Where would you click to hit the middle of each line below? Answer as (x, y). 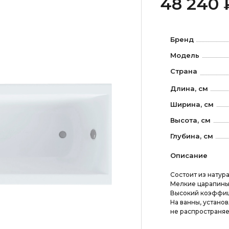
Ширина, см (192, 104)
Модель (185, 55)
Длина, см (189, 88)
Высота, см (190, 120)
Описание (189, 155)
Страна (184, 71)
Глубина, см (191, 136)
